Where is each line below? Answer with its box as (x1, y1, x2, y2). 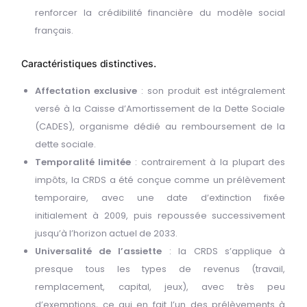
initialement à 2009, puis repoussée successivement (35, 209, 286, 223)
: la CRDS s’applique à (162, 245, 286, 258)
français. (35, 23, 74, 37)
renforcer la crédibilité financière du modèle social (35, 5, 286, 19)
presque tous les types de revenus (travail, (35, 262, 286, 276)
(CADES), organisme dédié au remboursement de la (35, 120, 286, 134)
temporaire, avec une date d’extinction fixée (35, 191, 286, 205)
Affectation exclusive (35, 84, 138, 98)
